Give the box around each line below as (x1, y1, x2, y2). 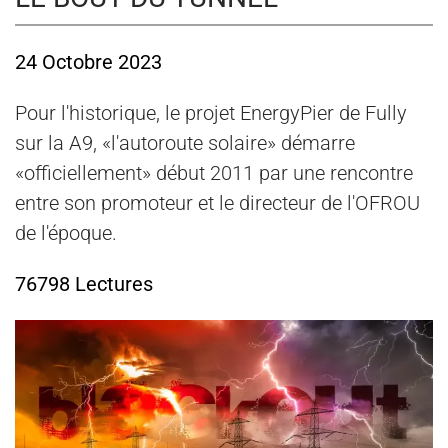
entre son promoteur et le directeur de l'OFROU (15, 191, 420, 216)
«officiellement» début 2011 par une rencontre (15, 161, 413, 186)
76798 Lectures (15, 272, 153, 297)
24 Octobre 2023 (15, 50, 162, 75)
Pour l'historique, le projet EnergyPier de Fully (15, 101, 407, 126)
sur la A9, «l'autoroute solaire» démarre (15, 131, 355, 156)
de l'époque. (15, 221, 117, 246)
